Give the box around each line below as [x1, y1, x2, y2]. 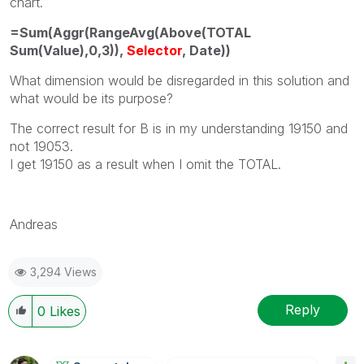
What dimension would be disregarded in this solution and [10, 71, 349, 89]
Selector [127, 41, 182, 58]
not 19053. [10, 137, 73, 154]
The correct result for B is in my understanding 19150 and [10, 119, 348, 136]
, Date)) [182, 41, 231, 58]
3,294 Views [30, 264, 97, 279]
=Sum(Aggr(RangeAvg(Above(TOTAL [10, 24, 251, 41]
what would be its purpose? [10, 89, 173, 106]
